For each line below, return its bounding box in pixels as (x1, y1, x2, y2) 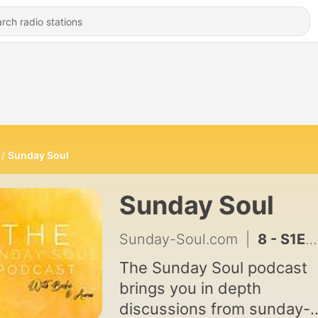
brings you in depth (119, 279, 261, 297)
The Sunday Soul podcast (119, 258, 307, 277)
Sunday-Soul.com (119, 231, 238, 248)
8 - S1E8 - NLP (257, 231, 305, 248)
